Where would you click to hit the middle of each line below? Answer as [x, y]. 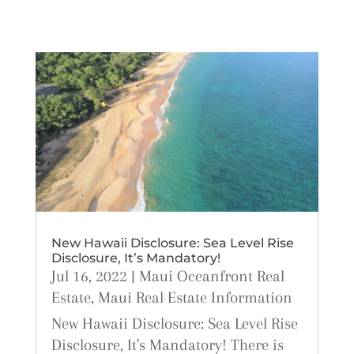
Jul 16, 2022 [89, 276]
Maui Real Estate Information [195, 297]
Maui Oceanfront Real [211, 276]
